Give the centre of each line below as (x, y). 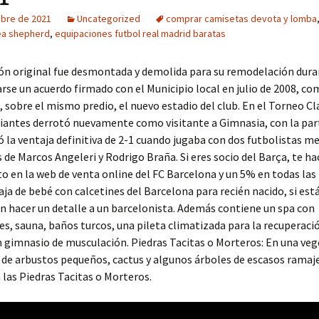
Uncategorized (109, 19)
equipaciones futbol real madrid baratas (140, 33)
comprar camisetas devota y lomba (241, 19)
